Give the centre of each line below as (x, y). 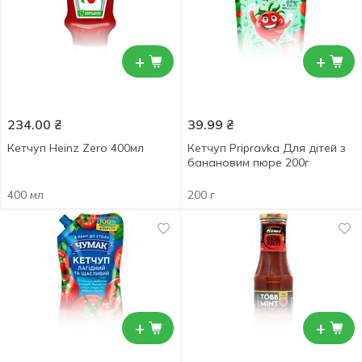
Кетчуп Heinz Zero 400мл (76, 148)
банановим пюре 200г (248, 162)
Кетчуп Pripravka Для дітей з (267, 148)
